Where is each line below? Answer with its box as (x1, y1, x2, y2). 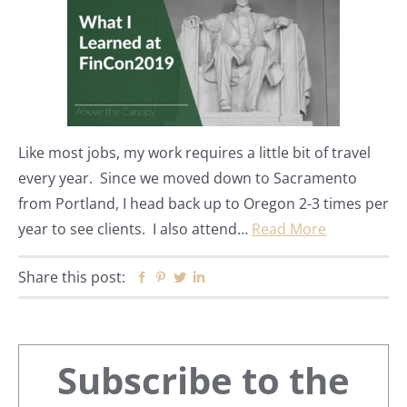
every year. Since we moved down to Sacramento (18, 168, 357, 188)
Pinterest (167, 267, 230, 288)
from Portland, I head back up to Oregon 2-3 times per (18, 194, 389, 213)
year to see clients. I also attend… (18, 219, 252, 239)
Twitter (186, 267, 234, 288)
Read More (252, 219, 326, 239)
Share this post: (18, 267, 125, 287)
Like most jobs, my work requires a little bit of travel (18, 143, 371, 163)
